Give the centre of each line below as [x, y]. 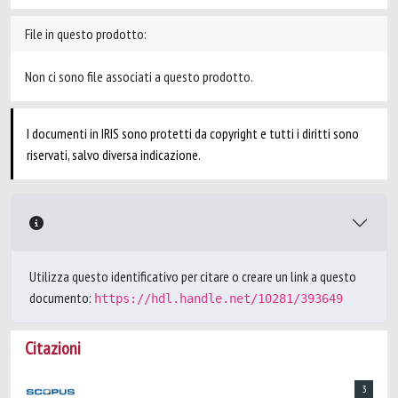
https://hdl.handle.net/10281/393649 [219, 298]
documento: [62, 298]
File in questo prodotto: [86, 34]
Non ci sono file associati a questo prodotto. [139, 76]
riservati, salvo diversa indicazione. [114, 155]
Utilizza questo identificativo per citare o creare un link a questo [193, 276]
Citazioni [53, 348]
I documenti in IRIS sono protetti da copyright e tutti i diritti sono [193, 133]
